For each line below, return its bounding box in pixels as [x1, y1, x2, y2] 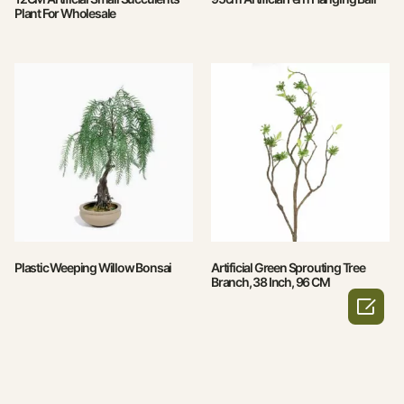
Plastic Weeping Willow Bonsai [14, 260, 172, 276]
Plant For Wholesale [14, 5, 116, 22]
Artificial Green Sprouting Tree [211, 260, 365, 276]
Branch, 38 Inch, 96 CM [211, 274, 330, 290]
